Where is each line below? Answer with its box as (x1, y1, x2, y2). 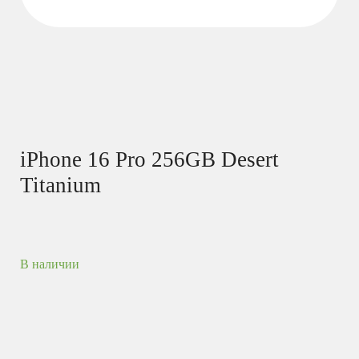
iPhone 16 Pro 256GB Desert (20, 147, 279, 171)
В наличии (20, 256, 79, 271)
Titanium (20, 172, 101, 197)
